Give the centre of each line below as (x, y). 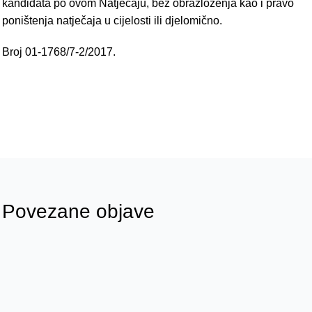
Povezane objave (78, 212)
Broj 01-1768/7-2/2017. (58, 52)
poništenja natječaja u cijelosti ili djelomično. (112, 21)
